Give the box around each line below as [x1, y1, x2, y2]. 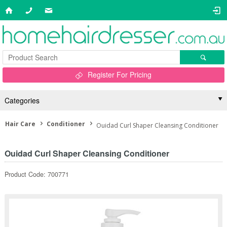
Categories [4, 95, 40, 105]
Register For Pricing [88, 69, 152, 80]
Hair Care [5, 120, 35, 128]
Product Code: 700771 [4, 170, 69, 179]
